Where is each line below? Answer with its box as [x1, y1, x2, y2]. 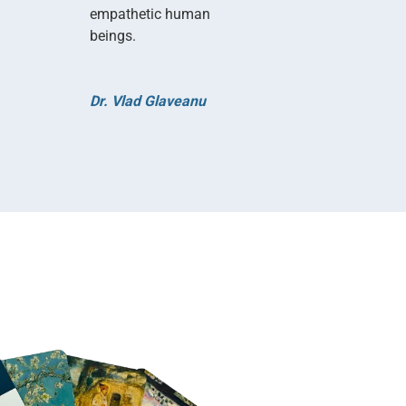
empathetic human [89, 5, 210, 23]
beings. [89, 26, 136, 44]
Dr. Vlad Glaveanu [89, 92, 206, 110]
